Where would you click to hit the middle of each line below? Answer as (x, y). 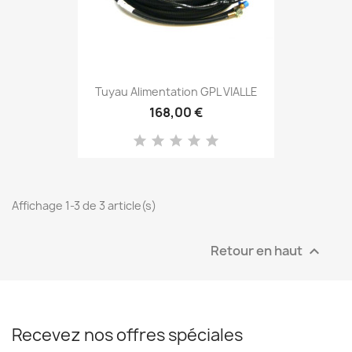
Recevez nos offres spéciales (127, 335)
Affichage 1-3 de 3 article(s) (84, 205)
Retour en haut (258, 250)
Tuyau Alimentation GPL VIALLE (176, 92)
